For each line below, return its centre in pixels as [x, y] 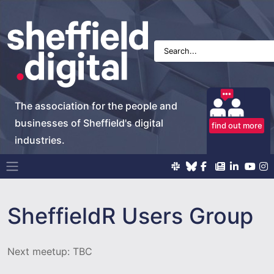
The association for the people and [96, 106]
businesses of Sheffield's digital [89, 123]
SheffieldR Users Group [130, 216]
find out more [237, 125]
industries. [40, 140]
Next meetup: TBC [50, 251]
